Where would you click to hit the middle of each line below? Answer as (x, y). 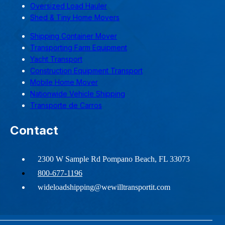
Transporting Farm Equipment (79, 47)
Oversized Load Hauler (69, 6)
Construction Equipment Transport (86, 70)
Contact (34, 130)
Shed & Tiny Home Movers (75, 17)
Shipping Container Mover (74, 36)
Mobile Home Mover (64, 82)
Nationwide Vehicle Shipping (78, 93)
